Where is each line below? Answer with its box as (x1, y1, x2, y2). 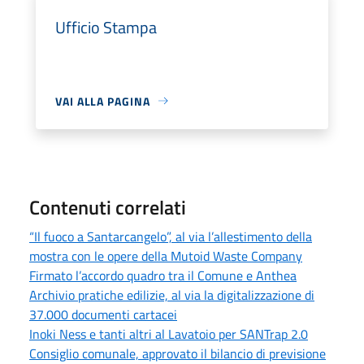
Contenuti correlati (29, 192, 186, 222)
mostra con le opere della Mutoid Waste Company (29, 245, 302, 266)
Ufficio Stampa (55, 14, 157, 40)
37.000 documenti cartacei (29, 304, 177, 324)
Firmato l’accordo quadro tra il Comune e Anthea (29, 265, 297, 285)
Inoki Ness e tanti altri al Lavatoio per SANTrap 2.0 (29, 323, 308, 344)
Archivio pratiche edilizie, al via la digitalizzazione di (29, 284, 314, 305)
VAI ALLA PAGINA (55, 92, 150, 110)
